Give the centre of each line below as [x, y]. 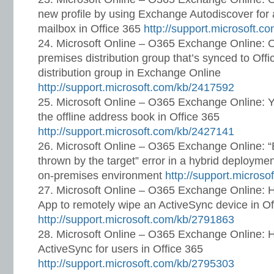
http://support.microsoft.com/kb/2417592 [136, 87]
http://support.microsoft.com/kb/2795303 [136, 264]
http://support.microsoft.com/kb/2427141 [136, 131]
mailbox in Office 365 [91, 29]
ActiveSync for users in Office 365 [120, 249]
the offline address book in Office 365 [129, 117]
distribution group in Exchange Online [129, 73]
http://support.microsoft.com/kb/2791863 [136, 220]
